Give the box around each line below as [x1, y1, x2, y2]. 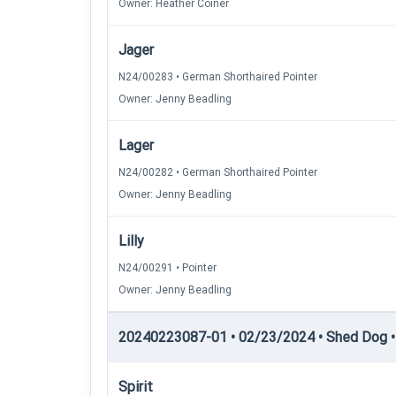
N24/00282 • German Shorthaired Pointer [118, 166, 317, 179]
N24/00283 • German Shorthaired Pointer [118, 71, 317, 83]
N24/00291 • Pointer [118, 262, 217, 274]
